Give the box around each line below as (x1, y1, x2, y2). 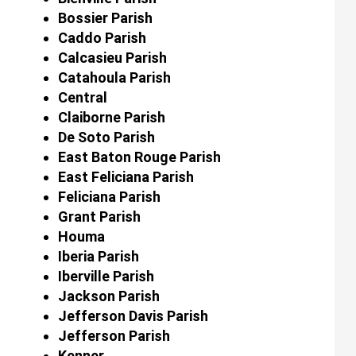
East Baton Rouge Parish (57, 148, 221, 165)
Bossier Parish (57, 9, 153, 26)
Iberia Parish (57, 247, 139, 265)
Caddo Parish (57, 29, 146, 46)
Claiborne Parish (57, 108, 165, 126)
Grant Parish (57, 207, 141, 225)
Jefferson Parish (57, 327, 170, 344)
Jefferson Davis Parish (57, 307, 208, 324)
